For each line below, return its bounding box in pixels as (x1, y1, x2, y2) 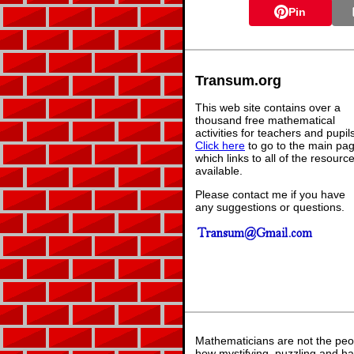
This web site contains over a (195, 100, 341, 114)
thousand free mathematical (195, 113, 335, 126)
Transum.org (195, 72, 281, 88)
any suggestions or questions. (195, 200, 345, 213)
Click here (195, 138, 245, 152)
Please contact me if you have (195, 187, 345, 201)
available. (195, 164, 243, 177)
